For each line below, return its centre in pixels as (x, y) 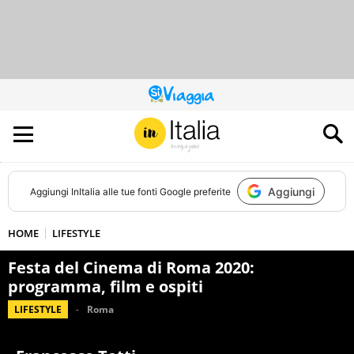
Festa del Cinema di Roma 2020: (131, 267)
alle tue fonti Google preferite (165, 191)
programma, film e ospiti (105, 286)
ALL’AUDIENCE (205, 127)
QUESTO (194, 98)
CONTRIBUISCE (209, 117)
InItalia (85, 191)
